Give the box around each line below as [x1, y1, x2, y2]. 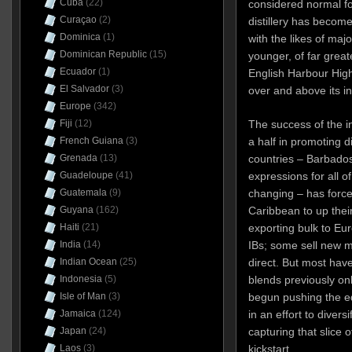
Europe [59, 101, 91, 112]
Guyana [59, 204, 93, 215]
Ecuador [59, 66, 96, 77]
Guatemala [59, 187, 107, 198]
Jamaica [59, 308, 96, 319]
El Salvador [59, 83, 109, 94]
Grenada [59, 152, 97, 163]
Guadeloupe [59, 170, 113, 181]
